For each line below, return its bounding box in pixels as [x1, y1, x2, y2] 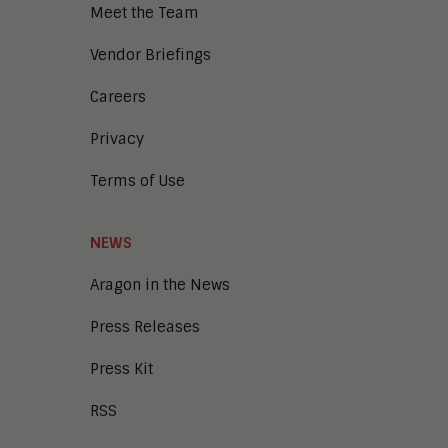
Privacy [90, 128, 144, 149]
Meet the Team [90, 2, 199, 23]
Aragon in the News [90, 274, 230, 295]
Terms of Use [90, 170, 185, 191]
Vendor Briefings [90, 44, 211, 65]
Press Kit [90, 358, 153, 379]
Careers [90, 86, 146, 107]
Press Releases [90, 316, 200, 337]
